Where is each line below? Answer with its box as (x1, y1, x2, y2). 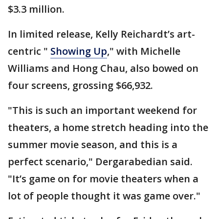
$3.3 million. (8, 2, 65, 16)
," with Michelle (107, 44, 180, 58)
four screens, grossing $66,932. (8, 79, 153, 92)
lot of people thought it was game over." (8, 189, 200, 203)
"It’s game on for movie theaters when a (8, 172, 198, 186)
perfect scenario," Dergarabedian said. (8, 155, 193, 169)
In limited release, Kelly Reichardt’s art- (8, 27, 195, 41)
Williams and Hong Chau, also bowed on (8, 62, 198, 75)
